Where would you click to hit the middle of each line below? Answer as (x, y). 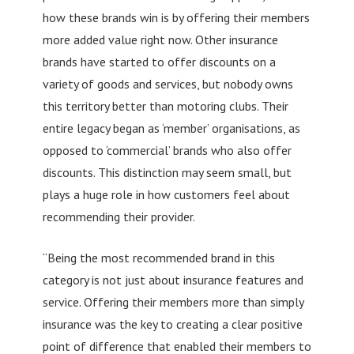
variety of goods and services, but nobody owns (168, 83)
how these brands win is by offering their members (176, 17)
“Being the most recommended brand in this (158, 257)
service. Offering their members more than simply (173, 301)
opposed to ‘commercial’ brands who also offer (167, 150)
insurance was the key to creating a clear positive (172, 324)
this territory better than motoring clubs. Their (165, 105)
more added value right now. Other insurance (160, 39)
